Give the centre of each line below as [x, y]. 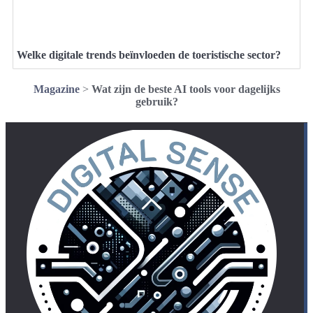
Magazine [56, 89]
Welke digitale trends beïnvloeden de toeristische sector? [149, 55]
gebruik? [156, 102]
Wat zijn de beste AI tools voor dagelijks [185, 89]
